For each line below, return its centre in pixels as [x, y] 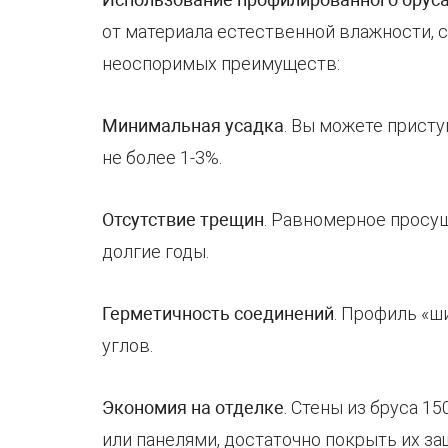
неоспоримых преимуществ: [221, 63]
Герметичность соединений [218, 313]
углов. [127, 345]
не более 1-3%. [162, 157]
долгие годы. [155, 251]
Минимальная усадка [193, 125]
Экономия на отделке [193, 407]
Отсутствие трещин [183, 219]
